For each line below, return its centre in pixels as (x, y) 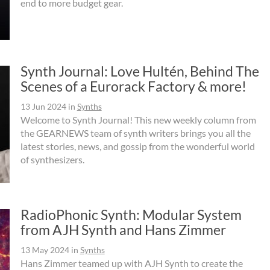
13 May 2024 (45, 250)
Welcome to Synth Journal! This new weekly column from (138, 120)
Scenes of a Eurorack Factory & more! (133, 86)
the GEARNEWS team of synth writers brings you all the (135, 133)
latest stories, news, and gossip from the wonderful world (137, 146)
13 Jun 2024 (43, 107)
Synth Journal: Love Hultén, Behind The (140, 71)
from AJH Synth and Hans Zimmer (123, 230)
